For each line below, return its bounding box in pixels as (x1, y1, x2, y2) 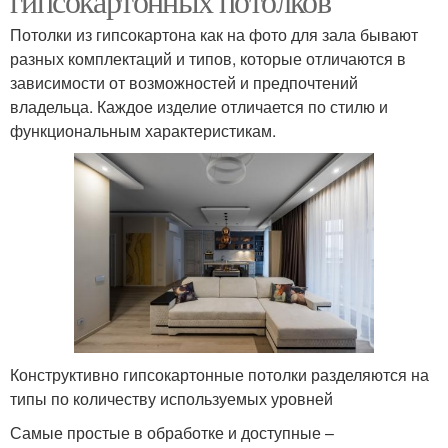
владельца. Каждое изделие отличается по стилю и (10, 95, 388, 119)
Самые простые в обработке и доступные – (10, 420, 334, 444)
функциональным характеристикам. (10, 119, 276, 143)
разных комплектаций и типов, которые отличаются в (10, 47, 406, 71)
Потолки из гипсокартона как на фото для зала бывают (10, 23, 418, 47)
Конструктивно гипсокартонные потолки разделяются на (10, 362, 429, 386)
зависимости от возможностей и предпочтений (10, 71, 358, 95)
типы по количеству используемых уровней (10, 386, 333, 410)
